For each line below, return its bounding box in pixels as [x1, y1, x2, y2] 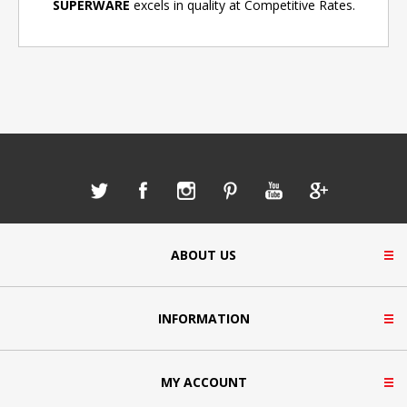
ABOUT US [171, 245, 236, 263]
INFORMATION [157, 309, 250, 327]
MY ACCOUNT [160, 372, 247, 391]
